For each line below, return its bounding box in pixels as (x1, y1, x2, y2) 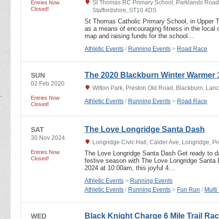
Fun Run (177, 186, 200, 193)
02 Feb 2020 (31, 80, 65, 87)
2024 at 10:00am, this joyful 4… (85, 164, 175, 172)
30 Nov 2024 (31, 134, 65, 141)
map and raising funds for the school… (85, 32, 194, 40)
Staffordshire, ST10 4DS (92, 6, 156, 14)
